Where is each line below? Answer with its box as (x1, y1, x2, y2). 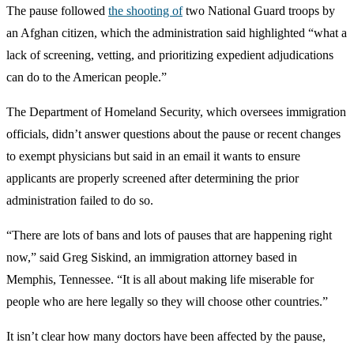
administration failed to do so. (6, 193, 153, 207)
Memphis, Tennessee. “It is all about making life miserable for (6, 272, 314, 286)
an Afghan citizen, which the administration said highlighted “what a (6, 25, 347, 40)
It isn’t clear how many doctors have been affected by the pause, (6, 329, 326, 343)
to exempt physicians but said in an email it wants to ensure (6, 149, 300, 163)
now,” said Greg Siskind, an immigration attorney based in (6, 250, 297, 264)
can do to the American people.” (6, 70, 167, 84)
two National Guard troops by (183, 3, 335, 17)
